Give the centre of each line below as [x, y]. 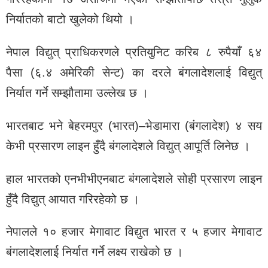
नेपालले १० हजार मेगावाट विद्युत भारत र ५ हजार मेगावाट [134, 232]
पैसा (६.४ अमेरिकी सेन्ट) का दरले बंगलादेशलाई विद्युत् [134, 72]
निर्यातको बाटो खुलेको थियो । [70, 19]
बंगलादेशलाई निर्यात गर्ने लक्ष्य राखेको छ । [95, 252]
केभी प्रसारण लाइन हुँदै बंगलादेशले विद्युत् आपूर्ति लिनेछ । [128, 146]
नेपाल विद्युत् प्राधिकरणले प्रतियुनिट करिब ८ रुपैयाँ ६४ [134, 52]
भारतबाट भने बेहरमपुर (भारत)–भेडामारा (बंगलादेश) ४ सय [134, 125]
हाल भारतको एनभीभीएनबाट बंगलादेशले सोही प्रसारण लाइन [134, 179]
